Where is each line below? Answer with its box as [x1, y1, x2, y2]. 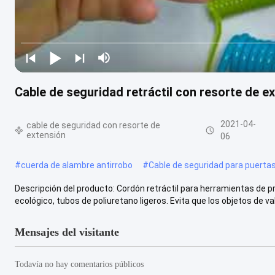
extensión [26, 130, 66, 140]
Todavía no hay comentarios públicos [15, 259, 144, 269]
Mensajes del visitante [15, 225, 119, 238]
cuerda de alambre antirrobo [21, 160, 133, 170]
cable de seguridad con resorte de [26, 120, 161, 130]
